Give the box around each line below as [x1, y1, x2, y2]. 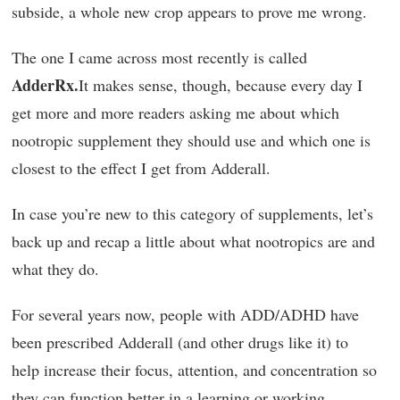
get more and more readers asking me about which [12, 102, 339, 123]
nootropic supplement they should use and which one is [12, 129, 371, 151]
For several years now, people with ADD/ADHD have [12, 304, 359, 325]
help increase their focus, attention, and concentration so [12, 359, 377, 380]
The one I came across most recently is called [12, 46, 307, 68]
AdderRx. [12, 73, 79, 96]
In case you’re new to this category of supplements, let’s [12, 203, 373, 224]
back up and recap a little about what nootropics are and [12, 230, 375, 252]
